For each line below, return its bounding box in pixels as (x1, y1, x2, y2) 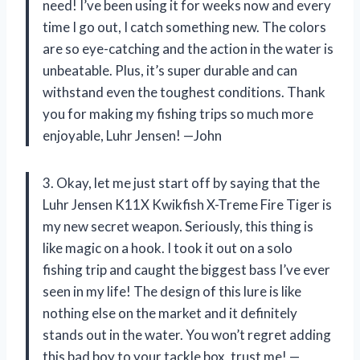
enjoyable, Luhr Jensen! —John (43, 127, 222, 145)
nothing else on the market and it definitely (43, 305, 297, 322)
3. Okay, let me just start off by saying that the (43, 174, 320, 192)
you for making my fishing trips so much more (43, 105, 313, 123)
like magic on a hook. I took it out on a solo (43, 239, 292, 257)
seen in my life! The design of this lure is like (43, 283, 301, 301)
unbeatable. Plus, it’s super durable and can (43, 62, 297, 80)
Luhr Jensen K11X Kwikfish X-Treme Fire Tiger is (43, 196, 332, 214)
